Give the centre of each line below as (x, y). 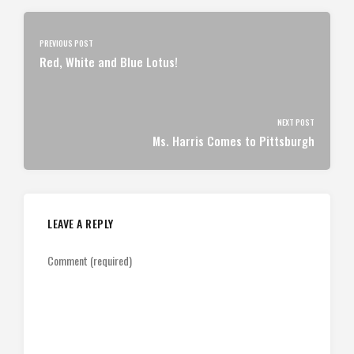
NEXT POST (296, 122)
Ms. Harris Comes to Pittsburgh (233, 140)
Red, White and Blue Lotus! (109, 61)
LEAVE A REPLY (81, 223)
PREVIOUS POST (66, 43)
